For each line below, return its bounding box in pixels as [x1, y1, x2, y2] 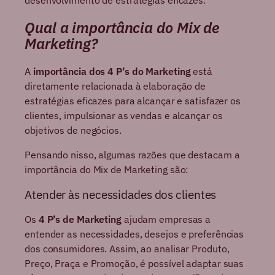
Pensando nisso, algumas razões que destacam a [25, 149, 240, 161]
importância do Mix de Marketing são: [25, 163, 189, 176]
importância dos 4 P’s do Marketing [30, 65, 191, 78]
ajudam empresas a [121, 213, 211, 226]
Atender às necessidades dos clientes [25, 187, 217, 202]
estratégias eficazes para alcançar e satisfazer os [25, 95, 241, 107]
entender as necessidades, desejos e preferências [25, 228, 244, 241]
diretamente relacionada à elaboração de [25, 80, 206, 93]
